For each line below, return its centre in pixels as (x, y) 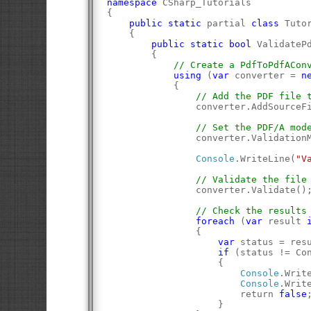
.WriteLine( (266, 158)
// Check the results (252, 210)
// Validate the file (252, 179)
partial (227, 23)
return (193, 294)
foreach (216, 221)
